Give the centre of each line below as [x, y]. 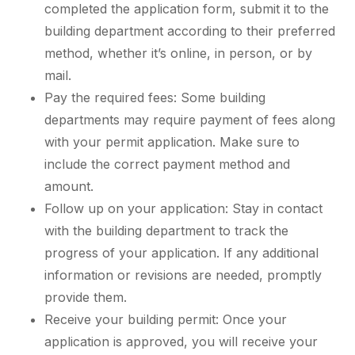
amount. [69, 186]
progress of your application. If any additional [181, 252]
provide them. [86, 297]
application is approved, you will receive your [181, 341]
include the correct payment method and [167, 164]
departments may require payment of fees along [190, 119]
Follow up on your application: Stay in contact [183, 208]
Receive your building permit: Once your [166, 319]
